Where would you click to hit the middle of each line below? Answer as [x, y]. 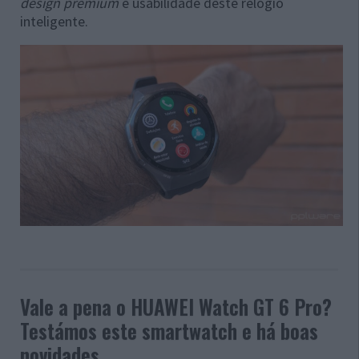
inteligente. [54, 21]
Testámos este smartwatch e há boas [169, 331]
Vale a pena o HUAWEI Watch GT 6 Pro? [176, 307]
